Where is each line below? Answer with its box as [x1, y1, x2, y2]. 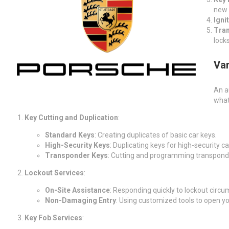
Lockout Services [25, 168, 84, 177]
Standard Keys [45, 130, 95, 139]
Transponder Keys [45, 151, 108, 159]
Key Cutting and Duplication [25, 113, 118, 122]
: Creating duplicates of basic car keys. [95, 130, 217, 139]
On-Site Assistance [45, 186, 110, 194]
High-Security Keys [45, 141, 110, 149]
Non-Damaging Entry [45, 196, 116, 204]
